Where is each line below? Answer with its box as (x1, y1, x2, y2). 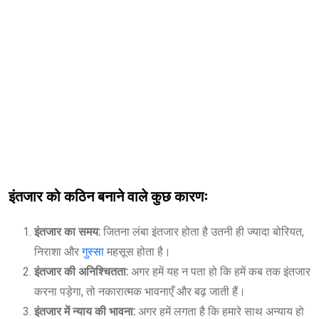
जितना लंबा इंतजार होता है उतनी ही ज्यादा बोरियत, (103, 224, 304, 239)
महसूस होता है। (104, 244, 171, 258)
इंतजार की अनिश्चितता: (34, 264, 131, 278)
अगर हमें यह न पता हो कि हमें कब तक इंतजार (131, 264, 310, 278)
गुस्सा (82, 244, 104, 258)
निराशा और (34, 244, 82, 258)
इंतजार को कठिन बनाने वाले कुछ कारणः (9, 189, 208, 205)
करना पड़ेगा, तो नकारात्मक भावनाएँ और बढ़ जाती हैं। (34, 284, 246, 298)
